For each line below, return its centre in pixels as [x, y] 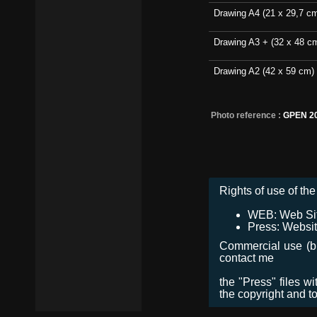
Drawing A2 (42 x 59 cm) [264, 71]
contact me [247, 258]
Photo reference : [246, 116]
